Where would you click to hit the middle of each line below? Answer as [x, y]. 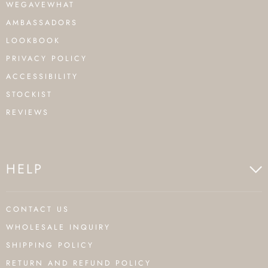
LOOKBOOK [33, 41]
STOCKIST [29, 95]
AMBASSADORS [42, 23]
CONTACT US [38, 209]
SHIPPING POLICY [50, 245]
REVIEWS [28, 112]
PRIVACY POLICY [47, 59]
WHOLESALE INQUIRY [58, 227]
